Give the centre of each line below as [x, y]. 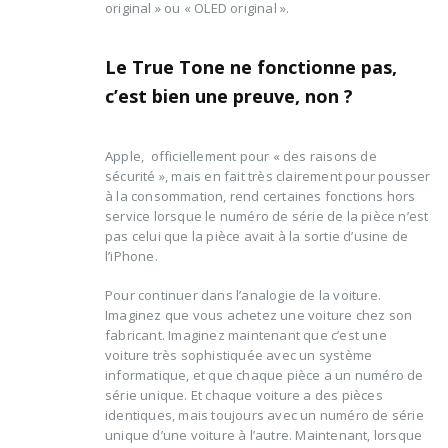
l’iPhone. [131, 256]
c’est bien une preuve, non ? [229, 96]
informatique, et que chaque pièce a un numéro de [264, 375]
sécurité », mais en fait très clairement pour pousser [268, 176]
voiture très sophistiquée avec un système [239, 355]
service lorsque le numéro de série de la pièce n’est [267, 216]
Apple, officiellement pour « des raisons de [241, 156]
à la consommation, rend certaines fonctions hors [260, 196]
